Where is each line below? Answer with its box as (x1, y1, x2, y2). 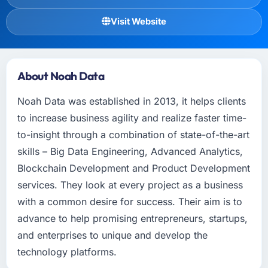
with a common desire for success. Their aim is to (17, 195, 242, 208)
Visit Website (111, 16, 166, 27)
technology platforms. (17, 245, 117, 258)
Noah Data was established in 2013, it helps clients (17, 95, 246, 107)
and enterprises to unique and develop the (17, 229, 208, 241)
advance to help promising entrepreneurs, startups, (17, 212, 248, 224)
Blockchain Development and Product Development (17, 162, 250, 174)
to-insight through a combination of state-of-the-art (17, 128, 249, 141)
